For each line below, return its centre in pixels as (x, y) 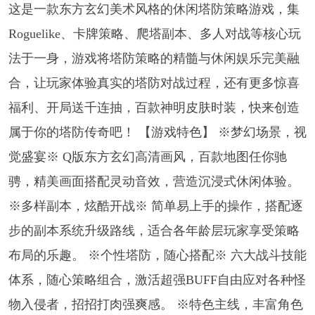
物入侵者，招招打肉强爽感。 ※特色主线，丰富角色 (155, 304)
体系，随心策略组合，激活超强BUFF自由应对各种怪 (157, 279)
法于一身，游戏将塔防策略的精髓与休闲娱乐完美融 (154, 58)
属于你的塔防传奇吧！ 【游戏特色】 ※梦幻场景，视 (157, 132)
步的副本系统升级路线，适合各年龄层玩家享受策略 (154, 230)
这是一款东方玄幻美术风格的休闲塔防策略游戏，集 (154, 9)
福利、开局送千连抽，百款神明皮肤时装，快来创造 (154, 107)
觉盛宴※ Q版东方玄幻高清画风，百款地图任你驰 (147, 156)
